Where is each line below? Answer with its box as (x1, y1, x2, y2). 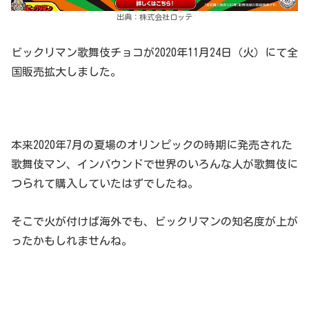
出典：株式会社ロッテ (117, 13, 192, 21)
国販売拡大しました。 (11, 66, 121, 78)
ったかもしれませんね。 (11, 235, 132, 247)
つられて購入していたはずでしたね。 (11, 177, 199, 189)
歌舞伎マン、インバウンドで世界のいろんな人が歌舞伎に (11, 158, 298, 170)
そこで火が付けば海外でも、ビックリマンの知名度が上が (11, 216, 298, 228)
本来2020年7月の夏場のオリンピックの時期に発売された (11, 139, 292, 150)
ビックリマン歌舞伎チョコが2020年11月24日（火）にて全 (11, 47, 298, 59)
